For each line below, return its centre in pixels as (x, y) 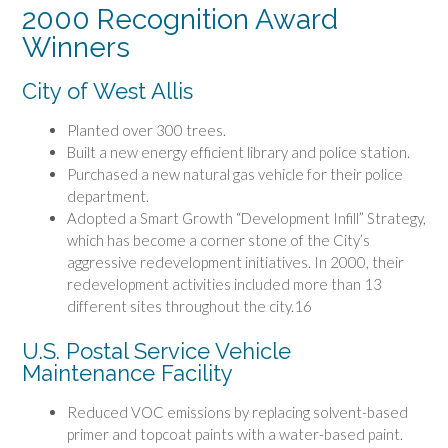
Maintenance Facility (127, 372)
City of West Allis (107, 90)
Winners (76, 47)
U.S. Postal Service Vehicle (156, 350)
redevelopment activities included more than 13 (224, 284)
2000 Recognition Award (180, 19)
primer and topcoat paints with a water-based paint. (235, 434)
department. (108, 196)
